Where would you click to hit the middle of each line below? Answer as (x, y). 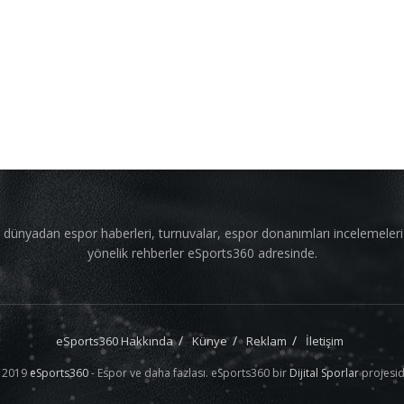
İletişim (324, 341)
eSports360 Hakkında (114, 341)
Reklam (266, 341)
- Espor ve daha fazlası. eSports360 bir (188, 373)
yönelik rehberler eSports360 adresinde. (202, 253)
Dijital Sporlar (324, 373)
